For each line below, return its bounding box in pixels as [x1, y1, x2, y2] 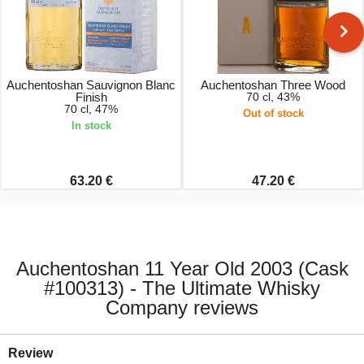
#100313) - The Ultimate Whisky [44, 276, 320, 299]
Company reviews [106, 296, 258, 318]
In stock [71, 119, 111, 132]
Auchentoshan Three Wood [201, 78, 345, 93]
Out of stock [242, 107, 304, 120]
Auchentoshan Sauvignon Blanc [6, 78, 175, 93]
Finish [75, 90, 107, 105]
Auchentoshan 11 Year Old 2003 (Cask [15, 257, 349, 279]
